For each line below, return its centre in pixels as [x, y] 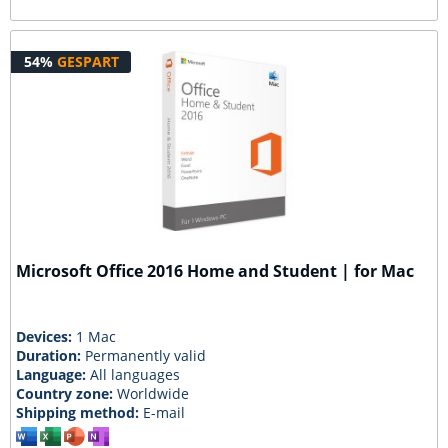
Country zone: [67, 393]
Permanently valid [146, 355]
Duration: [51, 355]
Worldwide [153, 393]
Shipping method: [80, 412]
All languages [135, 374]
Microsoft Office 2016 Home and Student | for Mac [215, 271]
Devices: [46, 336]
